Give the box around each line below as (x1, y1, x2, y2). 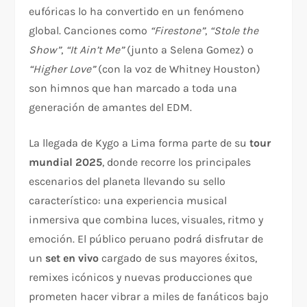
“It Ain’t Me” (66, 43, 125, 57)
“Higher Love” (29, 62, 96, 76)
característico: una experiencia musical (29, 194, 228, 208)
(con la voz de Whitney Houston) (95, 62, 261, 76)
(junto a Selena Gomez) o (124, 43, 254, 57)
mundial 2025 (29, 156, 103, 169)
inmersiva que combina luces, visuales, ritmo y (29, 213, 264, 227)
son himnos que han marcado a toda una (29, 82, 238, 95)
